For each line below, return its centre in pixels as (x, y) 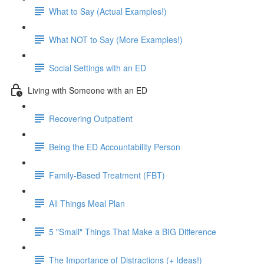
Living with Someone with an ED (88, 90)
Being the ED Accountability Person (115, 146)
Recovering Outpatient (91, 118)
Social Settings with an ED (98, 67)
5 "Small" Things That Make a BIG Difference (133, 231)
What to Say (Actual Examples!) (108, 11)
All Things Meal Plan (87, 203)
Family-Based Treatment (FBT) (107, 175)
